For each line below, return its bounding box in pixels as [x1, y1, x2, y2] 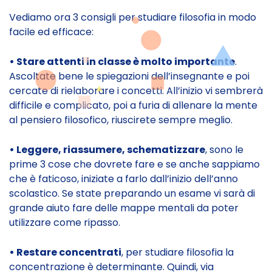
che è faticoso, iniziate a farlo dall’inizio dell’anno [9, 171, 238, 186]
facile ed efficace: [9, 24, 93, 39]
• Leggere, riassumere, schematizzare [9, 142, 205, 157]
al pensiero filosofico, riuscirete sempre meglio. [9, 112, 233, 127]
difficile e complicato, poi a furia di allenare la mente [9, 98, 257, 112]
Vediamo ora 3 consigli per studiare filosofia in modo [9, 10, 256, 24]
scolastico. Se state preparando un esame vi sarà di [9, 186, 255, 200]
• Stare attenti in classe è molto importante [9, 54, 235, 69]
